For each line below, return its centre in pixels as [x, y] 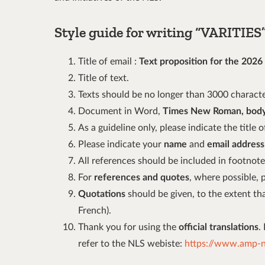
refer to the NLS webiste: [131, 244]
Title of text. [104, 78]
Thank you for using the [128, 227]
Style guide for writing [125, 33]
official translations [219, 227]
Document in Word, [120, 112]
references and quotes [142, 178]
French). [95, 211]
